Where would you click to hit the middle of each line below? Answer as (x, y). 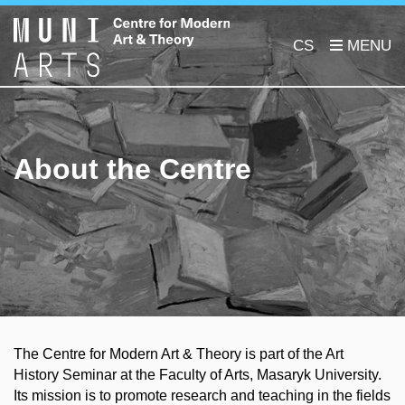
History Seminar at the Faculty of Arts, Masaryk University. (198, 375)
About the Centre (132, 169)
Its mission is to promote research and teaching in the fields (202, 396)
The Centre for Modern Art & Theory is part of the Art (179, 354)
